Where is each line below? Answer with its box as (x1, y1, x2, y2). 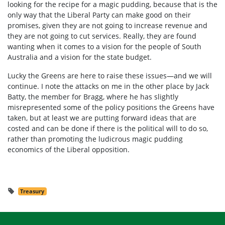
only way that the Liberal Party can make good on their (8, 10, 191, 20)
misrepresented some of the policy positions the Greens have (8, 102, 214, 113)
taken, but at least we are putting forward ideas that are (8, 113, 196, 123)
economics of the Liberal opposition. (8, 145, 130, 155)
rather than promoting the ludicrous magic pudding (8, 134, 183, 144)
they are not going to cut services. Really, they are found (8, 31, 196, 41)
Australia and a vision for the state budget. (8, 52, 152, 62)
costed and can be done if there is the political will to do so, (8, 124, 208, 134)
